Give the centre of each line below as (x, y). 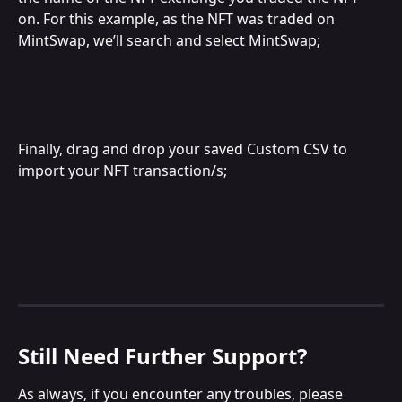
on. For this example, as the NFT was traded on (178, 19)
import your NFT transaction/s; (122, 170)
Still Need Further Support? (162, 356)
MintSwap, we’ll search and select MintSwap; (169, 41)
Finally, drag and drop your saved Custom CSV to (184, 149)
